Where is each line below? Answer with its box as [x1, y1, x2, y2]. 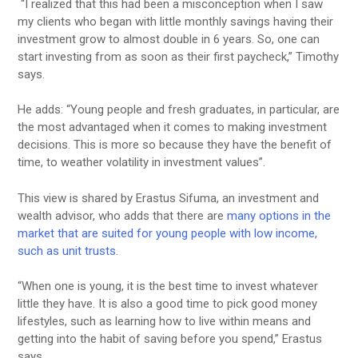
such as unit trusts [18, 243, 117, 258]
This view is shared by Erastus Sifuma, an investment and [18, 190, 320, 205]
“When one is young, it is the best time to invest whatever [18, 279, 319, 294]
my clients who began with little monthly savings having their [18, 14, 334, 29]
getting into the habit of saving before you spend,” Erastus [18, 332, 323, 347]
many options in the [227, 208, 332, 223]
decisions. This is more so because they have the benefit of [18, 137, 332, 153]
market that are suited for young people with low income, [18, 225, 318, 241]
